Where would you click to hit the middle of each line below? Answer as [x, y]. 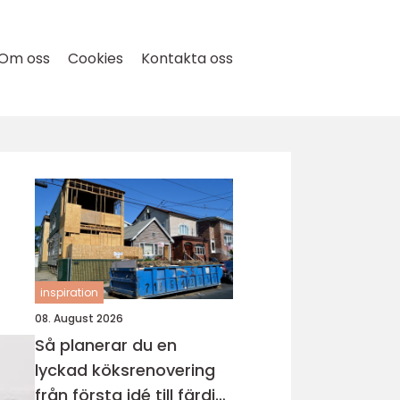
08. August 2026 [79, 318]
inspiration [69, 292]
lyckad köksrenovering [125, 370]
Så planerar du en [106, 345]
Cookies [96, 58]
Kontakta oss [187, 58]
